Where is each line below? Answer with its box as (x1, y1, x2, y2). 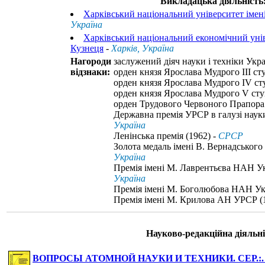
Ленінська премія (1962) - (114, 131, 218, 141)
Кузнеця (70, 43, 104, 54)
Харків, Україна (111, 43, 174, 54)
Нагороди (70, 56, 111, 67)
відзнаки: (70, 67, 110, 77)
